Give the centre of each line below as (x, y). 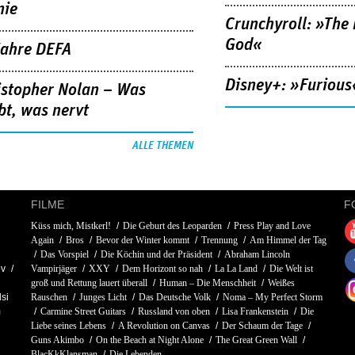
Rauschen (49, 297)
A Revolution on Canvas (164, 325)
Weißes (281, 282)
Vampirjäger (54, 268)
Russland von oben (174, 311)
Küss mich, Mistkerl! (71, 225)
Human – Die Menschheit (208, 282)
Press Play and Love (272, 225)
